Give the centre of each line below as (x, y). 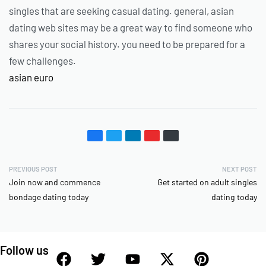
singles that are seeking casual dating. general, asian (121, 11)
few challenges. (42, 61)
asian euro (31, 77)
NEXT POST (240, 169)
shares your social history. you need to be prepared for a (127, 44)
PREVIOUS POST (33, 169)
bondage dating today (49, 197)
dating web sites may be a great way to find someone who (131, 28)
